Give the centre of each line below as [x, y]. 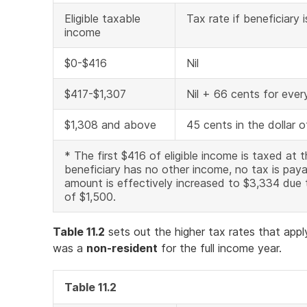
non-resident [122, 248]
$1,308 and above [110, 125]
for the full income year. [220, 248]
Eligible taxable [102, 19]
